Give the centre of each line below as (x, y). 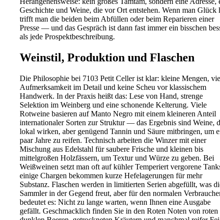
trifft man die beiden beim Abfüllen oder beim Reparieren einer (117, 19)
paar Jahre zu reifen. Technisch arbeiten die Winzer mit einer (113, 140)
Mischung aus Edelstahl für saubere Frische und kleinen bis (111, 149)
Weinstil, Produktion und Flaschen (107, 58)
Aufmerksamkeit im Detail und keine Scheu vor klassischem (113, 87)
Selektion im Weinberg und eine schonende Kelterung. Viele (113, 105)
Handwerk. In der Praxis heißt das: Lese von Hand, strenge (111, 96)
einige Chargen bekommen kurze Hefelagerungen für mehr (111, 175)
